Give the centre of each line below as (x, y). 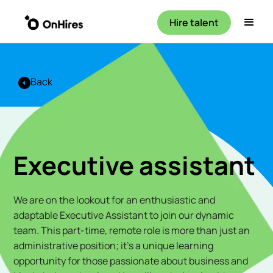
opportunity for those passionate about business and (131, 261)
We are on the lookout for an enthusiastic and (115, 200)
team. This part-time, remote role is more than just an (132, 231)
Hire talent (194, 22)
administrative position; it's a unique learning (114, 246)
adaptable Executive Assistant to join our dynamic (124, 215)
